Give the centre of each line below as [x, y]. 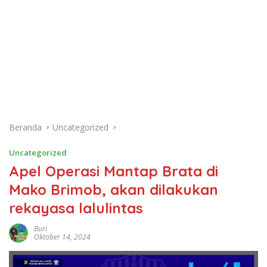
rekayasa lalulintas [76, 208]
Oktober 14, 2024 [62, 237]
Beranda [25, 127]
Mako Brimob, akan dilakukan [114, 189]
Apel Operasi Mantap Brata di [114, 171]
